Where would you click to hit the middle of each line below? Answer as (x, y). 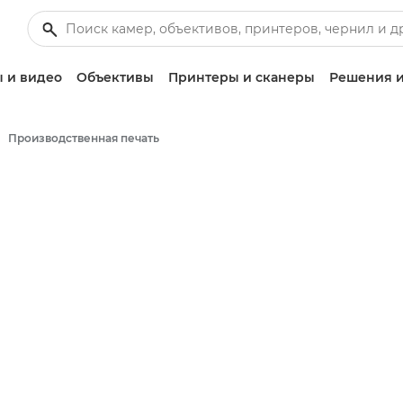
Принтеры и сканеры (242, 77)
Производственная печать (84, 138)
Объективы (115, 77)
